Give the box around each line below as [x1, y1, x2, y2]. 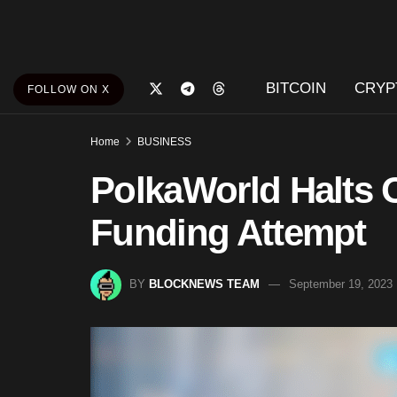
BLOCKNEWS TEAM [149, 276, 260, 291]
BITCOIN [265, 80, 326, 97]
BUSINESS [137, 136, 191, 148]
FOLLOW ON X [27, 83, 110, 96]
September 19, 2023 [289, 276, 393, 291]
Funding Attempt [90, 212, 366, 253]
